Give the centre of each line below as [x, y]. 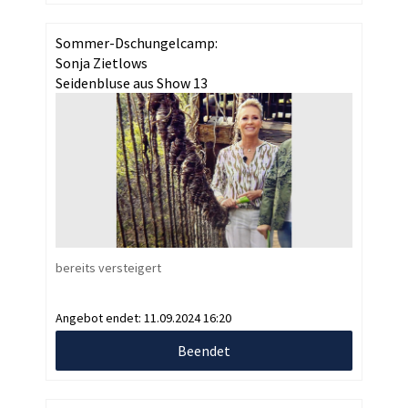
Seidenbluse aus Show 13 [132, 82]
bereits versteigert [108, 268]
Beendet [204, 351]
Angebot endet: [100, 318]
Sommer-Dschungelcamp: [137, 42]
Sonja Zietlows [102, 62]
